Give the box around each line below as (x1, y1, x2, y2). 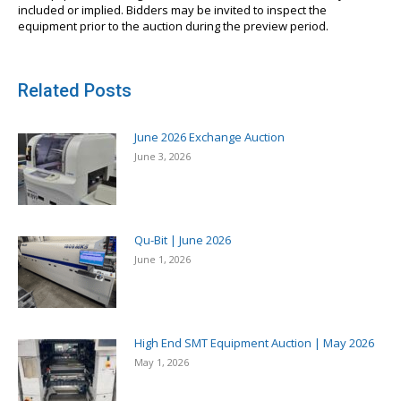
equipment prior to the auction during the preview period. (18, 18, 328, 35)
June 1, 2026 (134, 252, 191, 267)
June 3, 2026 (134, 149, 191, 164)
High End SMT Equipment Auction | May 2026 (134, 335, 374, 352)
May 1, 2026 (134, 355, 189, 370)
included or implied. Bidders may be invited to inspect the (18, 2, 327, 19)
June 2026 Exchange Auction (134, 129, 285, 146)
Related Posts (18, 80, 132, 102)
